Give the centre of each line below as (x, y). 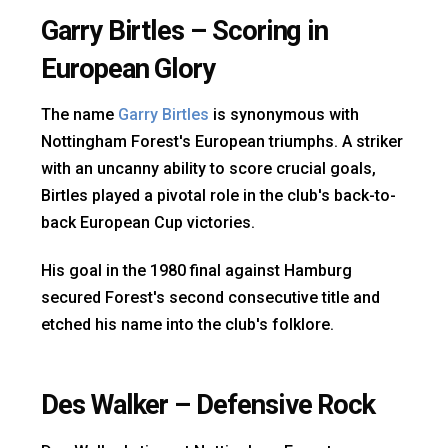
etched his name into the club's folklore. (187, 325)
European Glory (128, 68)
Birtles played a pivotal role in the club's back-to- (218, 196)
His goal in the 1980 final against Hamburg (196, 271)
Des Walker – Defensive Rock (208, 405)
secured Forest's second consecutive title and (210, 298)
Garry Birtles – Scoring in (185, 30)
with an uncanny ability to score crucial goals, (208, 169)
